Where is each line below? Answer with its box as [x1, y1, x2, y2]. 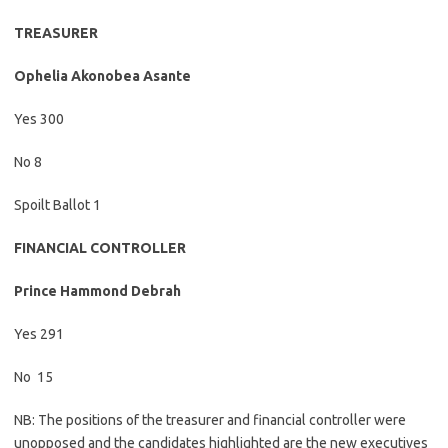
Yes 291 [14, 326, 64, 342]
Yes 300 [14, 111, 64, 127]
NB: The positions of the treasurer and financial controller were [14, 412, 406, 428]
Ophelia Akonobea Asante [14, 68, 194, 84]
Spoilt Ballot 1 [14, 197, 101, 213]
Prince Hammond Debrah [14, 283, 181, 299]
